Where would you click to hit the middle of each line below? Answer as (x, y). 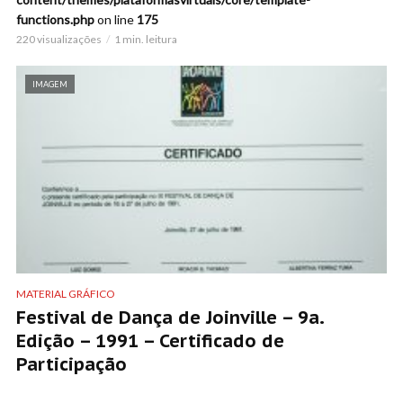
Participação (72, 364)
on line (116, 19)
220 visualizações (59, 39)
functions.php (55, 19)
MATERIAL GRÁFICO (66, 293)
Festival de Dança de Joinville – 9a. (170, 317)
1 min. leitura (146, 39)
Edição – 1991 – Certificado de (150, 340)
